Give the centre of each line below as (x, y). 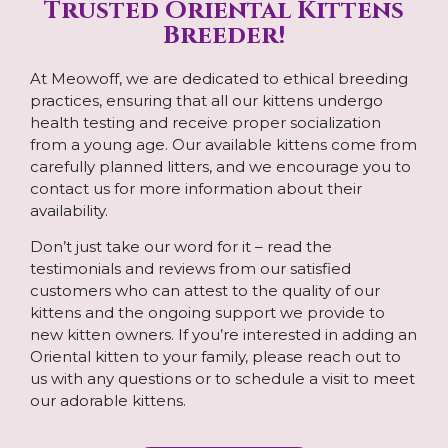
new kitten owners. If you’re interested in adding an (223, 335)
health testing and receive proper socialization (205, 122)
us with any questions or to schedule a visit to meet (222, 379)
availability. (69, 210)
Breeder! (224, 35)
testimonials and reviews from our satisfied (190, 269)
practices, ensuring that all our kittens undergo (206, 100)
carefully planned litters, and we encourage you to (220, 166)
